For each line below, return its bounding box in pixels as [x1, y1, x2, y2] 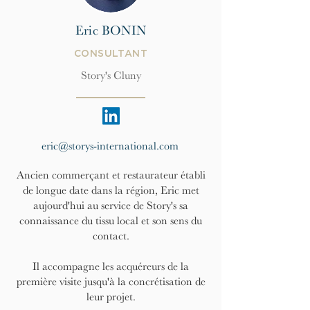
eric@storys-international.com [42, 140, 179, 152]
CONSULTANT [73, 49, 148, 59]
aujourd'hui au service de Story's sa [33, 199, 188, 212]
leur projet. [86, 291, 136, 303]
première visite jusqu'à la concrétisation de [16, 275, 206, 288]
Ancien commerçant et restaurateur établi [16, 169, 206, 181]
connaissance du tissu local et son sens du [19, 215, 202, 227]
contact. [92, 230, 129, 242]
